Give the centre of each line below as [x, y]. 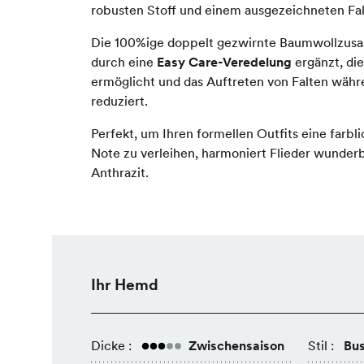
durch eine [124, 62]
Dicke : [111, 346]
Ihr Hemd [125, 285]
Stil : [321, 346]
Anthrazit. [120, 173]
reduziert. [119, 101]
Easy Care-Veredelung [224, 62]
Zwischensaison [236, 346]
